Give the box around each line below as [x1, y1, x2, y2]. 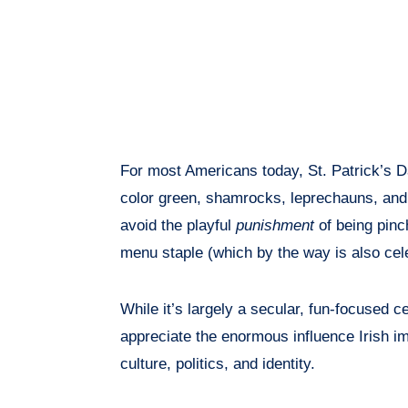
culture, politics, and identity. [120, 355, 315, 373]
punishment [236, 217, 314, 235]
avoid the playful [120, 217, 236, 235]
